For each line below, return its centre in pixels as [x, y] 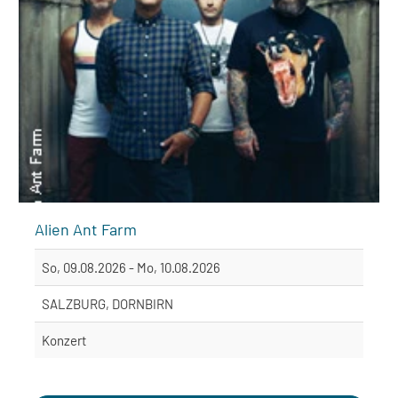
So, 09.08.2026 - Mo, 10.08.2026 [131, 267]
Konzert [64, 340]
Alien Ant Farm [86, 229]
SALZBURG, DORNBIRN [107, 303]
